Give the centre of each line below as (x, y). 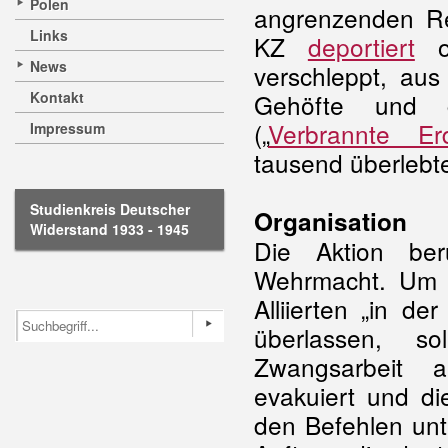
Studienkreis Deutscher (110, 209)
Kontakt (57, 97)
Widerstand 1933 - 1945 (109, 229)
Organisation (330, 221)
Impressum (67, 128)
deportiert (361, 46)
